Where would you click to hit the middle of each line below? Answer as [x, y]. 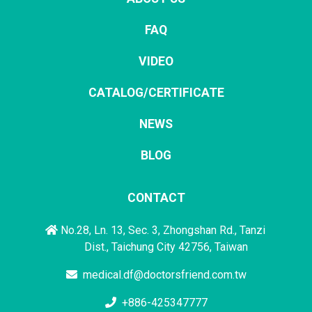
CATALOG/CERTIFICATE [156, 92]
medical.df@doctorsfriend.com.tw [164, 274]
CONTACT [156, 197]
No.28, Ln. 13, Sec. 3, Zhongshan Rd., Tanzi [162, 230]
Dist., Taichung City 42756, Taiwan [166, 247]
